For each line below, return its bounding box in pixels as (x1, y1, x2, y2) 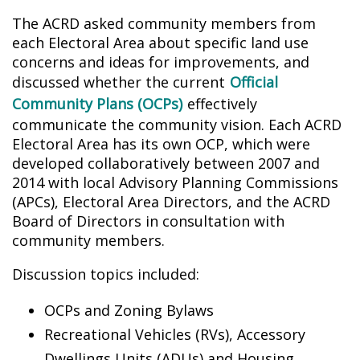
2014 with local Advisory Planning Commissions (12, 172, 338, 192)
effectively (183, 93, 257, 113)
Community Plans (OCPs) (12, 93, 182, 113)
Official (230, 72, 278, 92)
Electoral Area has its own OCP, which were (12, 133, 310, 153)
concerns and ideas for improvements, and (12, 51, 309, 72)
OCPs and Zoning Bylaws (44, 300, 214, 320)
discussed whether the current (12, 72, 229, 92)
